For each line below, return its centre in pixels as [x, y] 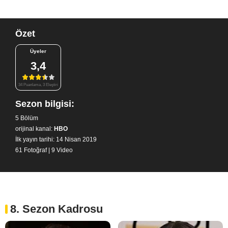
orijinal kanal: [34, 129]
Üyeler [38, 51]
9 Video [62, 150]
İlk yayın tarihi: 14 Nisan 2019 [56, 139]
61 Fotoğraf [31, 150]
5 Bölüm [27, 118]
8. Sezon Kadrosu [56, 209]
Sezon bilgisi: [45, 104]
